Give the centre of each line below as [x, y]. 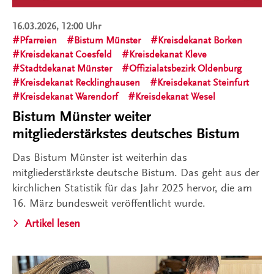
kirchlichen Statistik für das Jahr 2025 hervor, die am [132, 187]
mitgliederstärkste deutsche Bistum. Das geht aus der [136, 172]
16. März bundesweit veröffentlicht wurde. [109, 203]
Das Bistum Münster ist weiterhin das [100, 157]
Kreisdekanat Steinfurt [203, 82]
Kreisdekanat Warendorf [69, 96]
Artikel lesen [53, 223]
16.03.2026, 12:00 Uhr [57, 26]
